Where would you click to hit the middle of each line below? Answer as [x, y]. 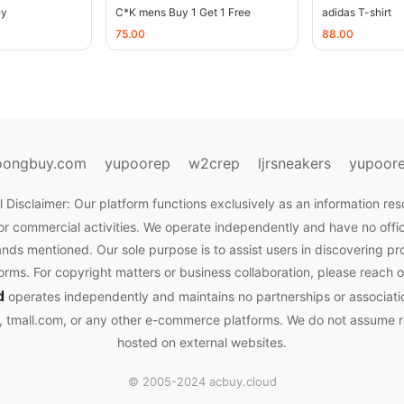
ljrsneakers [294, 164]
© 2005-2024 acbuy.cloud [202, 382]
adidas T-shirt [357, 13]
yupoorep [137, 164]
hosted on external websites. [202, 343]
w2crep [214, 164]
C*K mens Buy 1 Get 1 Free [183, 13]
